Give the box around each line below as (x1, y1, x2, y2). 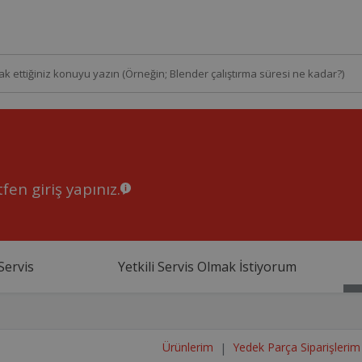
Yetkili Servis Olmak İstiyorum (118, 257, 297, 276)
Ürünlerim (162, 339, 213, 356)
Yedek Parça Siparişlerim (233, 339, 360, 356)
